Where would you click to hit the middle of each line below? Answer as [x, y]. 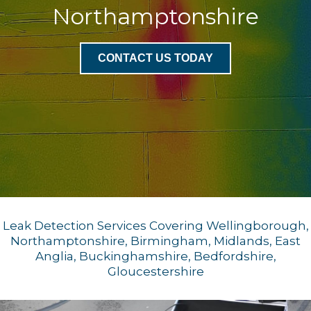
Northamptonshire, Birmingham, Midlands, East [155, 241]
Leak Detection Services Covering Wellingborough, [155, 226]
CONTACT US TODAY [155, 58]
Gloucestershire [155, 272]
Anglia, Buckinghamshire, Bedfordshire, [155, 257]
